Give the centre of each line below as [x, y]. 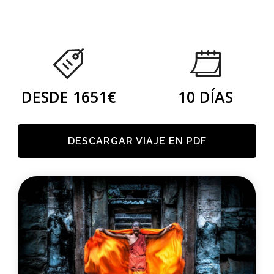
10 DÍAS [206, 97]
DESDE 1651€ [68, 97]
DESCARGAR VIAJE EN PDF [137, 141]
